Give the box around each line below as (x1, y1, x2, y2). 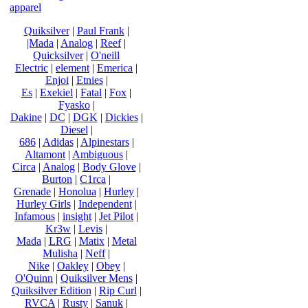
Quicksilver (33, 49, 83, 61)
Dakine (10, 111, 42, 123)
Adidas (42, 136, 74, 148)
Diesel (60, 124, 88, 135)
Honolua (58, 186, 96, 197)
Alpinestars (80, 136, 129, 148)
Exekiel (40, 87, 73, 98)
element (56, 62, 89, 74)
